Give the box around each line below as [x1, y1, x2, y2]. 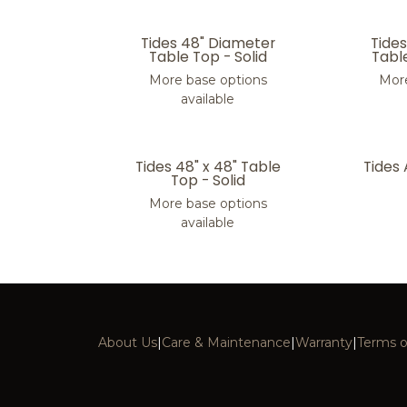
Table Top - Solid [148, 46, 267, 67]
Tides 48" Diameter [140, 33, 275, 54]
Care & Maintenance [161, 334, 291, 351]
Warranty [294, 334, 352, 351]
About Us [97, 334, 157, 351]
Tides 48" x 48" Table [134, 156, 281, 177]
